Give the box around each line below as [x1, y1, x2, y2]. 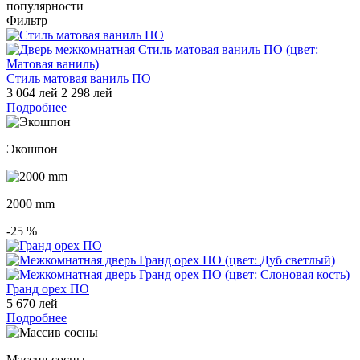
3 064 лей [6, 85, 58, 100]
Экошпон [6, 141, 58, 156]
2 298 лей [61, 85, 112, 100]
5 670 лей [6, 296, 58, 310]
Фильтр [6, 13, 47, 27]
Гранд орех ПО [6, 281, 89, 296]
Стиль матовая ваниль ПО [6, 71, 151, 85]
